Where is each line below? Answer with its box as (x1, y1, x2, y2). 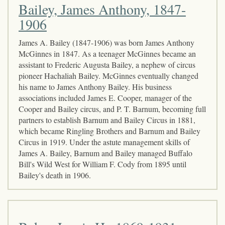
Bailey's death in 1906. (19, 169, 91, 180)
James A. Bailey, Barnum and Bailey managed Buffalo (19, 147, 192, 158)
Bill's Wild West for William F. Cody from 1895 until (19, 158, 186, 169)
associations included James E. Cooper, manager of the (19, 92, 192, 103)
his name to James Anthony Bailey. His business (19, 81, 172, 92)
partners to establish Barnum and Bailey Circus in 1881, (19, 114, 195, 125)
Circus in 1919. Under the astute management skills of (19, 136, 190, 147)
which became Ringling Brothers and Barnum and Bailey (19, 125, 200, 136)
